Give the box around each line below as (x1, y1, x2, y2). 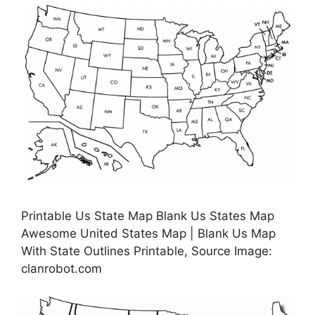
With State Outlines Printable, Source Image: (21, 244, 272, 259)
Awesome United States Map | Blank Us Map (21, 226, 276, 241)
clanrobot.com (21, 262, 102, 276)
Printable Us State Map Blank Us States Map (21, 209, 274, 224)
